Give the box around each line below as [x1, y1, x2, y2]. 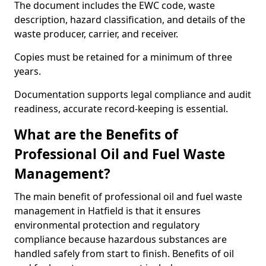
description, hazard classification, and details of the [14, 13, 245, 26]
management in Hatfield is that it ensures [14, 204, 201, 217]
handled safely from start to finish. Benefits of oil [14, 247, 234, 260]
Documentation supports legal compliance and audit [14, 88, 251, 101]
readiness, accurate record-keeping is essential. [14, 102, 228, 115]
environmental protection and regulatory [14, 218, 199, 232]
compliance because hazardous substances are [14, 233, 227, 246]
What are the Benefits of [14, 125, 178, 144]
